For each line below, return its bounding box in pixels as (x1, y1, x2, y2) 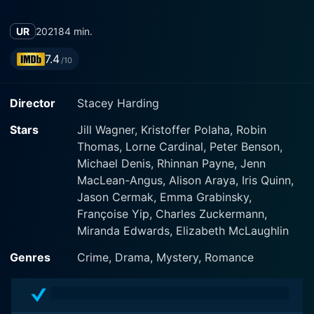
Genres (10, 250, 50, 264)
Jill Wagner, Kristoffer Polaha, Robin (77, 123, 266, 137)
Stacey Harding (77, 96, 159, 110)
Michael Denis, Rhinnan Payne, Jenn (77, 156, 266, 170)
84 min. (58, 25, 93, 37)
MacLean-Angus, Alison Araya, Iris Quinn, (77, 173, 294, 187)
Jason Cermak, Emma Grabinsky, (77, 190, 252, 204)
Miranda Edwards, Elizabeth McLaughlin (77, 224, 289, 238)
